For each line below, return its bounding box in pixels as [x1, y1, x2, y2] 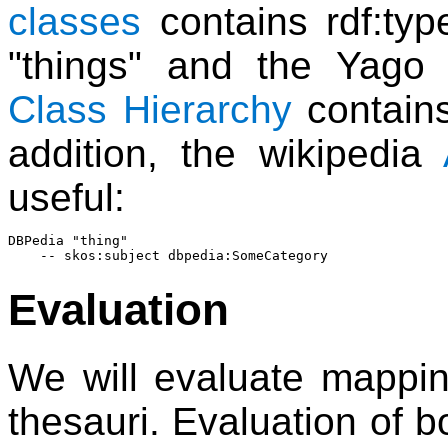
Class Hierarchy [8, 88, 292, 132]
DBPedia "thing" [8, 233, 128, 249]
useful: [8, 176, 125, 220]
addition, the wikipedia [8, 132, 443, 176]
